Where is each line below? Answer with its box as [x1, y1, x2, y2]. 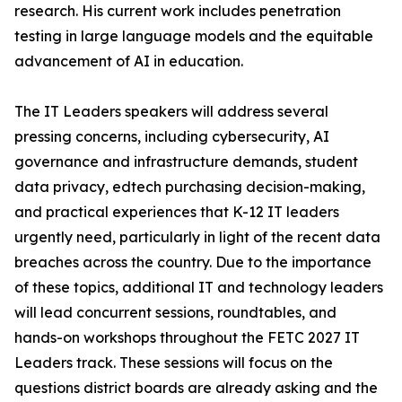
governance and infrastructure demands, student [14, 153, 358, 171]
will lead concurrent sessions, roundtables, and [14, 303, 336, 322]
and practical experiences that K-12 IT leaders [14, 203, 339, 222]
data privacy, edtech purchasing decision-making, [14, 178, 365, 197]
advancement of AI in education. [14, 52, 243, 71]
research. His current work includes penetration [14, 2, 341, 21]
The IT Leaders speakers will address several [14, 102, 328, 121]
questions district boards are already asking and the [14, 379, 378, 398]
